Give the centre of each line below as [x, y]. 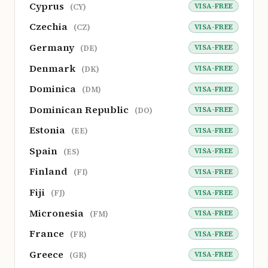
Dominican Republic [80, 109]
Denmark [54, 68]
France [48, 234]
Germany [53, 47]
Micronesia [58, 213]
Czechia [50, 27]
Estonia [48, 130]
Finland [50, 171]
